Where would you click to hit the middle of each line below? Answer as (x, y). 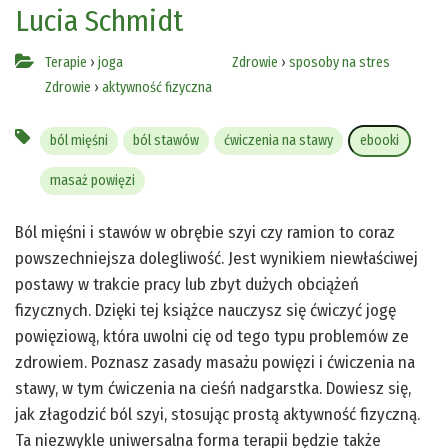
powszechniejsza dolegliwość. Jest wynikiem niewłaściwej (216, 259)
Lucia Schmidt (99, 21)
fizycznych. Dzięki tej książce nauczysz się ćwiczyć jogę (205, 311)
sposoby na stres (339, 63)
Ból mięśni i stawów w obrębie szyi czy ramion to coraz (205, 233)
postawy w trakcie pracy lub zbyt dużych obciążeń (187, 285)
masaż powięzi (92, 181)
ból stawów (166, 141)
